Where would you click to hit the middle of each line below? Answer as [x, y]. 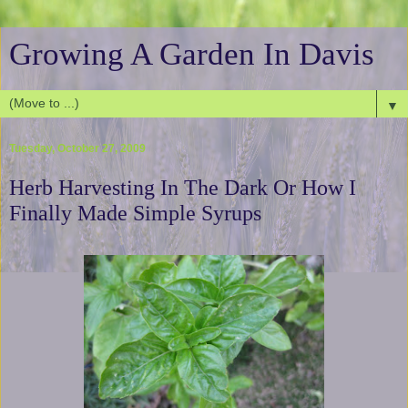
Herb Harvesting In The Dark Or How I [183, 188]
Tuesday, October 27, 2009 [77, 149]
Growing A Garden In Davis [192, 54]
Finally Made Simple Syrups [135, 213]
